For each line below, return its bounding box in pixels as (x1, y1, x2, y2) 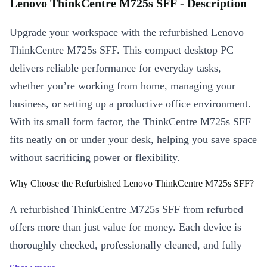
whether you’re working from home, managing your (10, 80, 235, 92)
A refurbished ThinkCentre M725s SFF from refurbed (10, 203, 243, 215)
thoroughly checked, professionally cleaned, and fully (10, 239, 242, 251)
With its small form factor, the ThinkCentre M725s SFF (10, 116, 251, 128)
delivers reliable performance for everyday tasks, (10, 62, 221, 74)
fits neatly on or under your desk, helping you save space (10, 133, 257, 145)
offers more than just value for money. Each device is (10, 221, 241, 233)
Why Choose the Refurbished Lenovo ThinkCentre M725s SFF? (10, 178, 254, 188)
